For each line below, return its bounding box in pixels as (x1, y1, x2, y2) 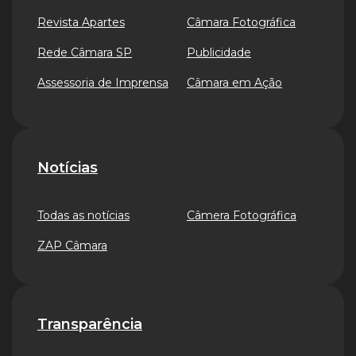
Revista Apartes (37, 15, 125, 29)
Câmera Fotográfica (187, 208, 296, 222)
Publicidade (187, 45, 251, 60)
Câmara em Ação (187, 75, 282, 90)
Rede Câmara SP (37, 45, 132, 60)
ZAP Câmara (37, 238, 107, 253)
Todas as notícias (37, 208, 130, 222)
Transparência (37, 315, 142, 333)
